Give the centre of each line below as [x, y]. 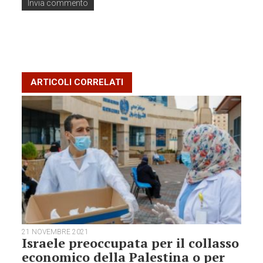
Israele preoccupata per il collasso [131, 243]
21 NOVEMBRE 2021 [55, 232]
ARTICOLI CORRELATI [77, 82]
